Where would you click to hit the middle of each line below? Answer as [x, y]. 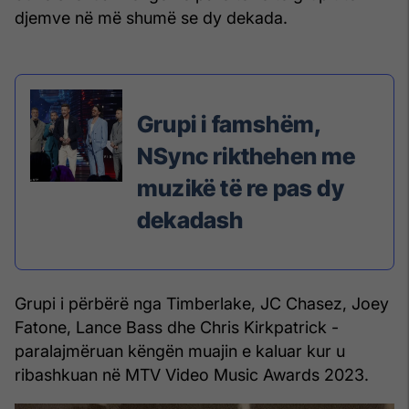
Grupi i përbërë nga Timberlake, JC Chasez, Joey [202, 304]
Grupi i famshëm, [230, 124]
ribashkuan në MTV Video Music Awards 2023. [192, 375]
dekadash [190, 220]
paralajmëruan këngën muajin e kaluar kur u [180, 351]
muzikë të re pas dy [241, 188]
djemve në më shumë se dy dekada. [151, 17]
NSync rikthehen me [246, 156]
